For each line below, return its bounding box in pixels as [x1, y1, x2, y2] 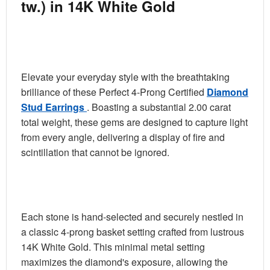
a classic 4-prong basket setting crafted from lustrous [21, 224, 244, 239]
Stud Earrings [21, 99, 87, 114]
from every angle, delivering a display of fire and [21, 130, 225, 144]
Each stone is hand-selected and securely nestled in [21, 209, 243, 224]
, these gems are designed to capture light [70, 115, 248, 129]
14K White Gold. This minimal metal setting [21, 239, 205, 254]
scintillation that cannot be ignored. [21, 145, 169, 159]
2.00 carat [189, 99, 231, 114]
